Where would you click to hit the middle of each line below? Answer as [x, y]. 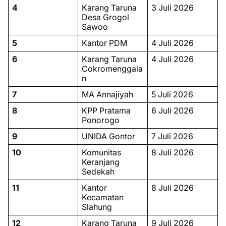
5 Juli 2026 [172, 94]
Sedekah [98, 172]
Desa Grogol [105, 17]
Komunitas [101, 152]
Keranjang [100, 162]
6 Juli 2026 [172, 110]
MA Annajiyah [107, 94]
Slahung [97, 207]
